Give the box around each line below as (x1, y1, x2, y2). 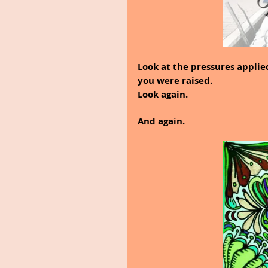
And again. (138, 114, 185, 127)
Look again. (138, 87, 188, 100)
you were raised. (138, 74, 212, 87)
